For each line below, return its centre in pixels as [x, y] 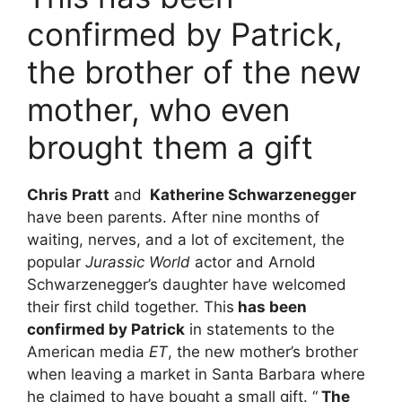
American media [88, 351]
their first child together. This [131, 306]
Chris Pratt [68, 194]
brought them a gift [170, 147]
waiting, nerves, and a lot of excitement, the [186, 239]
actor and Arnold [253, 262]
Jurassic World [135, 262]
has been [271, 306]
